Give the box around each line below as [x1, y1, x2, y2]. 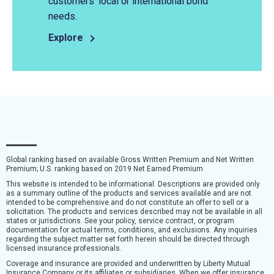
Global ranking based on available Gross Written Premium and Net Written [6, 155, 254, 164]
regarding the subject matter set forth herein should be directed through [6, 234, 250, 243]
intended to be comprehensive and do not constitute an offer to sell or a [6, 198, 249, 207]
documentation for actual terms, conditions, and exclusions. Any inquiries [6, 225, 257, 234]
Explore [48, 31, 86, 43]
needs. [48, 10, 77, 22]
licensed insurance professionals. [6, 243, 122, 253]
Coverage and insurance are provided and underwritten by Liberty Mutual [6, 259, 250, 268]
